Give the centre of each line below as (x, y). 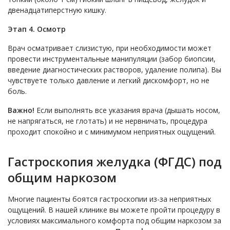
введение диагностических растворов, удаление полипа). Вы (114, 70)
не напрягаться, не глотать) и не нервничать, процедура (108, 121)
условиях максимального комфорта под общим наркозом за (114, 221)
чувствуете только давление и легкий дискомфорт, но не (109, 81)
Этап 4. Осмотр (37, 29)
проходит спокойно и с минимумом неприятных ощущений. (112, 132)
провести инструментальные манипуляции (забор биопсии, (112, 59)
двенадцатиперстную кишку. (57, 10)
